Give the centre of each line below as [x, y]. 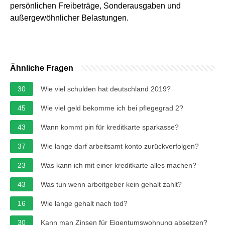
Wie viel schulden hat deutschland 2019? [106, 89]
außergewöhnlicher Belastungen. [69, 18]
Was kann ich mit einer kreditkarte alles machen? [119, 165]
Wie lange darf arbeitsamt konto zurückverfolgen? [120, 146]
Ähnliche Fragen [42, 68]
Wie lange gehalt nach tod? [84, 203]
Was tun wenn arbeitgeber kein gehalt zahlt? [111, 184]
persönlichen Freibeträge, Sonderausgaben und [95, 6]
